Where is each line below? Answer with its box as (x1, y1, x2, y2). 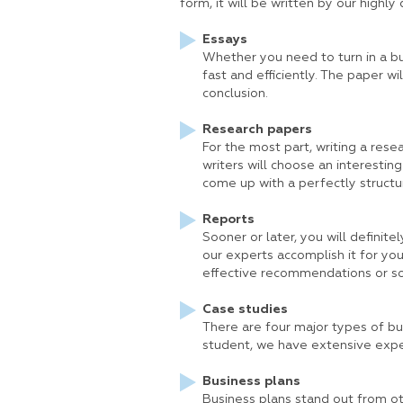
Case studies (201, 303, 288, 316)
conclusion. (201, 87, 268, 100)
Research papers (201, 123, 312, 136)
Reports (201, 213, 255, 226)
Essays (201, 33, 247, 46)
